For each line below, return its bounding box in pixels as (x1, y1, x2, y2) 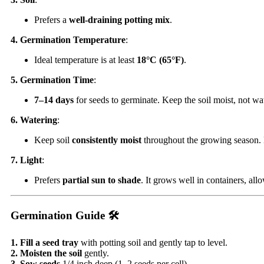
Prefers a (34, 15, 69, 25)
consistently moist (72, 135, 141, 146)
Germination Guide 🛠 (11, 209, 118, 222)
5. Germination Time (11, 75, 94, 85)
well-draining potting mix (69, 15, 170, 25)
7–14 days (34, 95, 74, 105)
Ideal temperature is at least (34, 55, 137, 65)
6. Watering (11, 115, 57, 126)
